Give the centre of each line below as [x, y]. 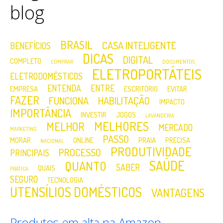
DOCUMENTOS [178, 62]
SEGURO [24, 179]
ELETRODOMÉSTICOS [46, 76]
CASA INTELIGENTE [139, 46]
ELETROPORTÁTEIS [147, 74]
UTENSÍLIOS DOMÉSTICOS [76, 192]
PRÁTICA [19, 169]
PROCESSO [80, 153]
